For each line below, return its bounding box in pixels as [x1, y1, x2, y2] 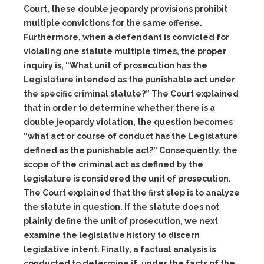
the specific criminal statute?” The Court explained [24, 89, 239, 98]
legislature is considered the [24, 174, 148, 183]
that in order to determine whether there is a [24, 103, 215, 113]
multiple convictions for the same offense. [24, 18, 202, 28]
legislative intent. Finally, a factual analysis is [24, 245, 216, 254]
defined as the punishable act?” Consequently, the [24, 146, 237, 155]
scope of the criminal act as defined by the [24, 160, 203, 169]
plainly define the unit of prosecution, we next [24, 216, 218, 226]
